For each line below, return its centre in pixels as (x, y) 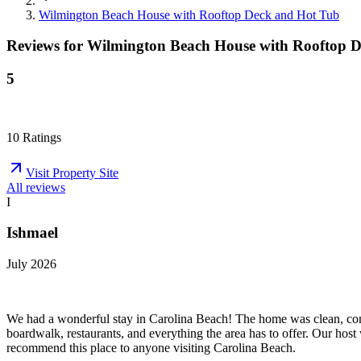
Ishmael (32, 233)
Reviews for (47, 46)
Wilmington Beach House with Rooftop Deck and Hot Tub (189, 15)
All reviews (36, 187)
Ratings (40, 137)
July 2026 (31, 264)
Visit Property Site (72, 172)
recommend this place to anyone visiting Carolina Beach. (151, 348)
